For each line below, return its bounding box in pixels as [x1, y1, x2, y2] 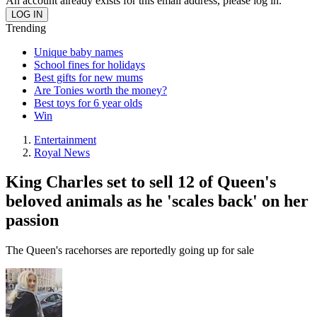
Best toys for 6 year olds [34, 96, 142, 109]
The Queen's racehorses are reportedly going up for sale [6, 244, 254, 257]
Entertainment [34, 133, 96, 146]
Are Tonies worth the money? [34, 83, 167, 96]
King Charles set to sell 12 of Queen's [6, 173, 276, 192]
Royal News [34, 146, 90, 158]
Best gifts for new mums [34, 71, 143, 83]
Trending [6, 21, 46, 34]
